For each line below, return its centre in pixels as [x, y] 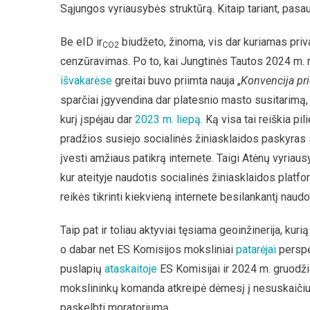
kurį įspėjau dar [98, 119]
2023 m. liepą [168, 119]
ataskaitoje [131, 269]
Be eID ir [81, 42]
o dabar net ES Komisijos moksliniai [148, 249]
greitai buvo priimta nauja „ [176, 81]
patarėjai [256, 249]
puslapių [82, 269]
